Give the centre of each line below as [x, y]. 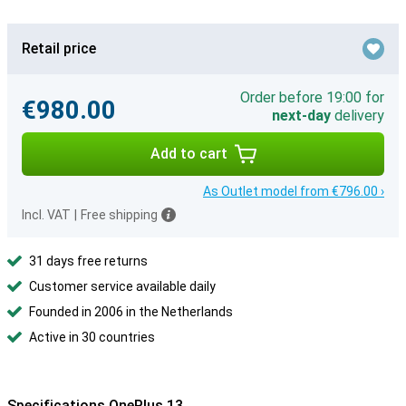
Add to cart [188, 154]
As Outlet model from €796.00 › [294, 191]
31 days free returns [88, 261]
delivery [358, 116]
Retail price [59, 48]
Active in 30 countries [92, 337]
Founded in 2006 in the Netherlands [131, 312]
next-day [301, 116]
